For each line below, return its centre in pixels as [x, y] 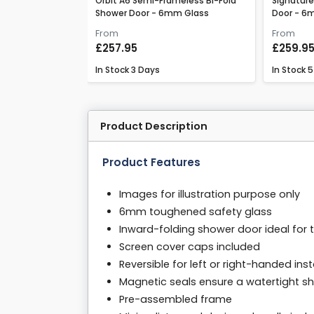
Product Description [154, 126]
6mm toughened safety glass [196, 211]
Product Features [151, 162]
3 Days [145, 69]
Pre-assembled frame [176, 299]
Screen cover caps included [190, 246]
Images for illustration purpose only [210, 194]
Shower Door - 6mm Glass [152, 13]
